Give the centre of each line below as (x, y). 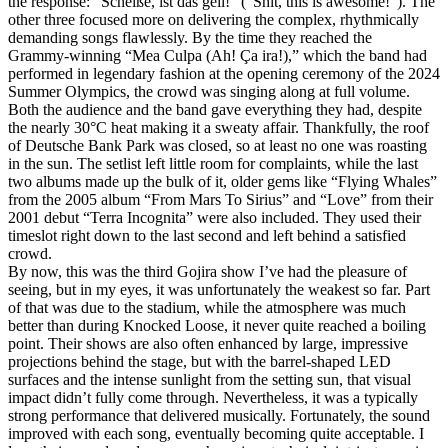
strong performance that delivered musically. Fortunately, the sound (219, 415)
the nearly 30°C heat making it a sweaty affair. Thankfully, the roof (218, 127)
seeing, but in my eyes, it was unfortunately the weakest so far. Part (219, 289)
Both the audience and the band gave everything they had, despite (215, 109)
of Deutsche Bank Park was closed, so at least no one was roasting (217, 145)
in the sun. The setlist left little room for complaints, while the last (213, 163)
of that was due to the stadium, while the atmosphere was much (207, 307)
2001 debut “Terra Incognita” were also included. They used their (214, 217)
